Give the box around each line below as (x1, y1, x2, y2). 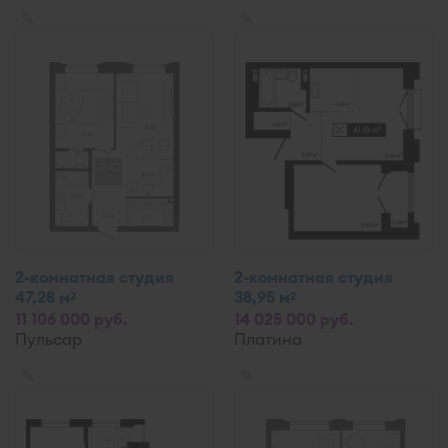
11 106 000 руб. (15, 309, 128, 329)
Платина (234, 329, 302, 349)
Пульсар (15, 329, 82, 349)
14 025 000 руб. (234, 309, 354, 329)
